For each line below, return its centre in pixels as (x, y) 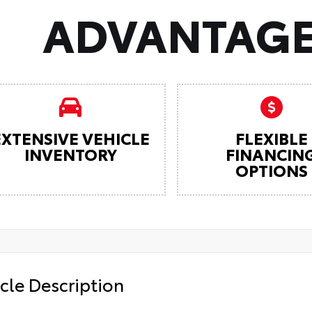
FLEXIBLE (271, 138)
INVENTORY (70, 154)
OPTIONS (271, 170)
